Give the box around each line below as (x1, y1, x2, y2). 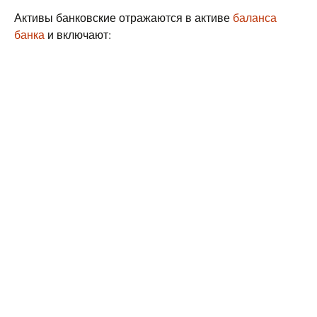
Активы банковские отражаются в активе (14, 10, 233, 25)
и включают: (45, 27, 111, 42)
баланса (233, 10, 277, 25)
